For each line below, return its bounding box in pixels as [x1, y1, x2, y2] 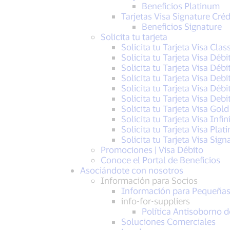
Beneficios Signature [141, 21, 222, 31]
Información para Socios [100, 175, 198, 185]
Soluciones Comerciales [121, 216, 216, 226]
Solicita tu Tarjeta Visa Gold [121, 103, 229, 113]
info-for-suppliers [121, 196, 190, 206]
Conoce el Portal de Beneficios [100, 155, 220, 165]
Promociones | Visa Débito [100, 144, 203, 155]
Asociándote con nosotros [80, 165, 183, 175]
